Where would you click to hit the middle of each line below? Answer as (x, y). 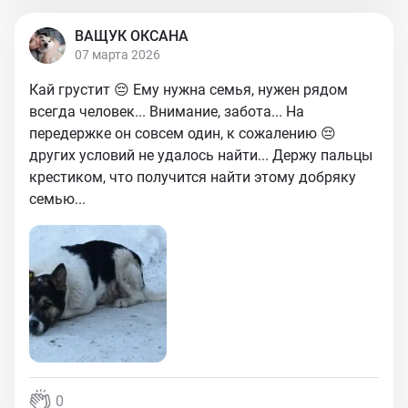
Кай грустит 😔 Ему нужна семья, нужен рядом (189, 90)
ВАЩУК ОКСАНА (132, 36)
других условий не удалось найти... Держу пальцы (201, 155)
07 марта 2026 (117, 55)
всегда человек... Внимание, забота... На (167, 112)
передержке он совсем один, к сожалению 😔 (183, 133)
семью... (57, 199)
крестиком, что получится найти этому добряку (193, 177)
